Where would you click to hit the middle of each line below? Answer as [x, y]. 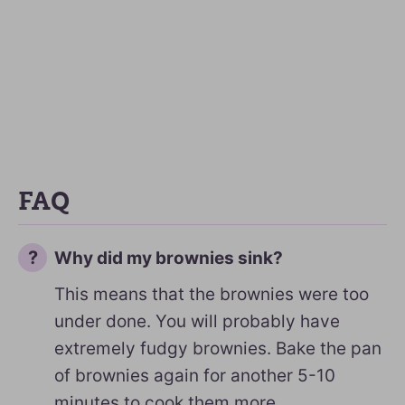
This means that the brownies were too [212, 294]
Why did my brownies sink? [169, 258]
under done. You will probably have [197, 321]
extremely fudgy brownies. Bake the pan [218, 348]
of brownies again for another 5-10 [195, 376]
